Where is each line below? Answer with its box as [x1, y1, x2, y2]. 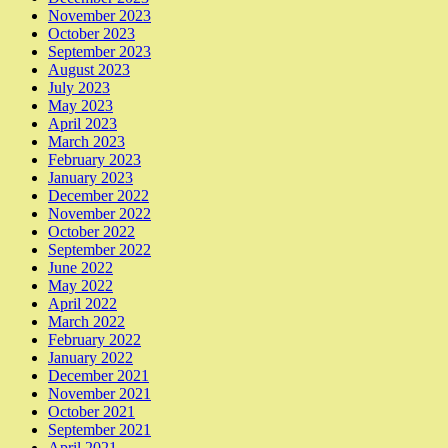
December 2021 [48, 367, 149, 385]
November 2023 [48, 7, 151, 25]
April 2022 [48, 295, 117, 313]
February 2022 [48, 331, 141, 349]
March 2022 [48, 313, 125, 331]
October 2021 [48, 403, 135, 421]
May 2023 [48, 97, 113, 115]
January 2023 [48, 169, 133, 187]
